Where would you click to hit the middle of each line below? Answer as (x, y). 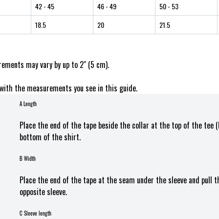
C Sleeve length (35, 213)
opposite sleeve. (43, 192)
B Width (28, 158)
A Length (28, 104)
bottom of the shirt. (50, 137)
